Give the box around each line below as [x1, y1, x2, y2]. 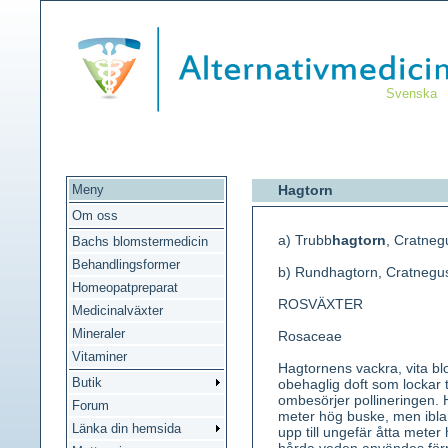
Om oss [72, 208, 118, 223]
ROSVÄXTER [278, 296, 363, 312]
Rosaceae [278, 328, 342, 344]
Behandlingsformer [72, 257, 180, 272]
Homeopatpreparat [72, 280, 178, 295]
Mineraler [72, 326, 125, 341]
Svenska [386, 86, 437, 101]
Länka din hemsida [72, 421, 181, 436]
